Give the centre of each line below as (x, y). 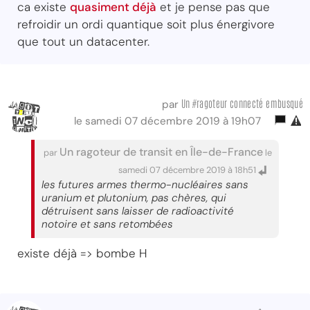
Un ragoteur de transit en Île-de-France (161, 152)
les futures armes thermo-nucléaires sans (145, 184)
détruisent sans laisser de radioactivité (138, 211)
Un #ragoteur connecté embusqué (242, 102)
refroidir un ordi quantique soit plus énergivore (146, 24)
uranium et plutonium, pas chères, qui (134, 198)
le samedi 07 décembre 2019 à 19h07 (170, 121)
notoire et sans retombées (107, 224)
